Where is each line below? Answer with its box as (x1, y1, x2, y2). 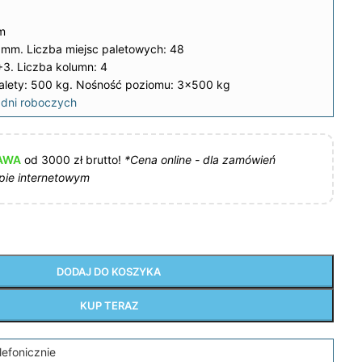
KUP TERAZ (79, 299, 138, 312)
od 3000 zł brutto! (21, 153, 124, 166)
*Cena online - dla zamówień (124, 153, 276, 166)
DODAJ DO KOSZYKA (57, 265, 161, 278)
